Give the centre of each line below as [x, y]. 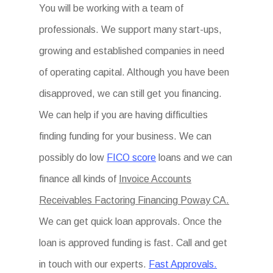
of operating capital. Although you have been [134, 72]
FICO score [132, 158]
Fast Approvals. [183, 264]
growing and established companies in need [132, 51]
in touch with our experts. [94, 264]
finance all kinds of [79, 179]
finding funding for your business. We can [126, 136]
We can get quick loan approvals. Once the [131, 222]
